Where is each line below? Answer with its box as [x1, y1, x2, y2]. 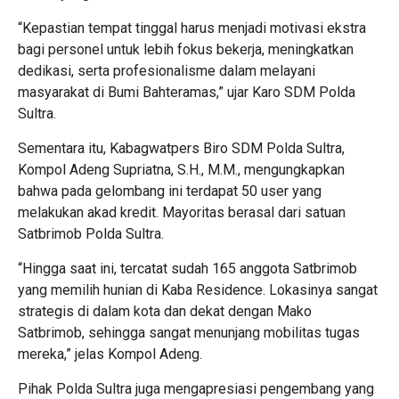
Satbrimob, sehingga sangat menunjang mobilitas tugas [18, 324, 360, 341]
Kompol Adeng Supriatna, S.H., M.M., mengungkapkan [18, 161, 345, 178]
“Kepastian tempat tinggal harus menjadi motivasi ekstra [18, 20, 366, 37]
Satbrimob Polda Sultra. [18, 225, 164, 242]
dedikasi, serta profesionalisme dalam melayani [18, 62, 315, 79]
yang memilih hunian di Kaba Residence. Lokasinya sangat [18, 281, 378, 298]
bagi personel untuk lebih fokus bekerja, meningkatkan [18, 41, 354, 58]
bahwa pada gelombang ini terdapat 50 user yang [18, 183, 322, 199]
